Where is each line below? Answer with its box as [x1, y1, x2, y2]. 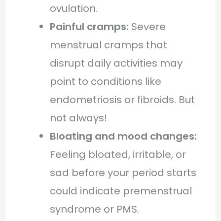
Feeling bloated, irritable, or [49, 147, 186, 161]
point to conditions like [49, 74, 161, 88]
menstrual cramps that [49, 37, 167, 52]
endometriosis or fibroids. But [49, 92, 195, 107]
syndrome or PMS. [49, 202, 139, 216]
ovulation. [49, 1, 98, 15]
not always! [49, 110, 107, 125]
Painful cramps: [49, 19, 129, 34]
